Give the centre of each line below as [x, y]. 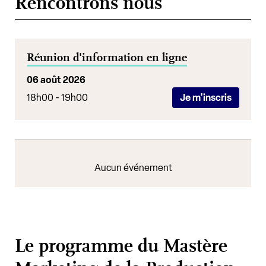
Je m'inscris [205, 97]
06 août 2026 [56, 80]
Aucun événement [133, 168]
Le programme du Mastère [121, 246]
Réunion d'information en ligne [107, 57]
